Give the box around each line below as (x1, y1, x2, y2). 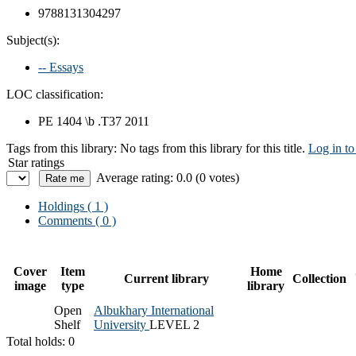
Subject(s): (6, 33, 60, 47)
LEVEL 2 (149, 317, 199, 331)
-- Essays (38, 60, 83, 74)
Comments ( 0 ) (38, 213, 116, 227)
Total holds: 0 (6, 334, 75, 348)
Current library (124, 271, 209, 285)
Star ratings (8, 155, 64, 169)
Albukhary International (94, 303, 214, 317)
